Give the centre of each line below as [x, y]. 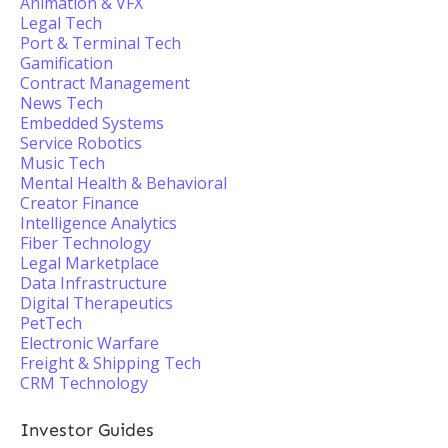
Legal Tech [61, 23]
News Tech [61, 103]
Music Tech [62, 163]
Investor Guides [87, 430]
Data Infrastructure [93, 283]
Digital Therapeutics [96, 303]
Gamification [66, 63]
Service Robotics [81, 143]
